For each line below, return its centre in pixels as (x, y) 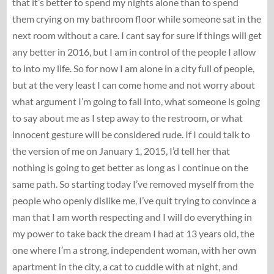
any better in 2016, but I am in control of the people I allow (134, 51)
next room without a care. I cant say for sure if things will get (137, 35)
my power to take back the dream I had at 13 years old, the (133, 233)
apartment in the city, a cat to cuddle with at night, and (125, 266)
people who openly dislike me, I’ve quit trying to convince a (134, 200)
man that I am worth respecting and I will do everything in (132, 217)
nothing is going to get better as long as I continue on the (130, 167)
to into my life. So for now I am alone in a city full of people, (133, 68)
